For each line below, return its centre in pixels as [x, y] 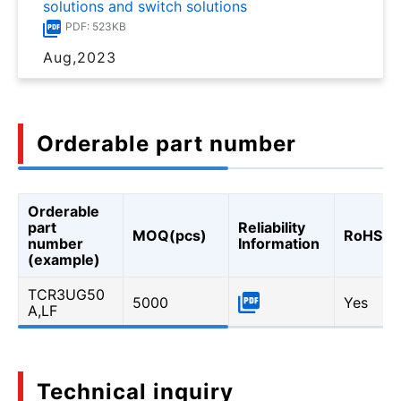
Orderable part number [166, 143]
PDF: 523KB [96, 26]
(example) [64, 259]
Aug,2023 [80, 57]
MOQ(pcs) [170, 235]
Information [279, 243]
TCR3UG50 [66, 294]
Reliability [272, 227]
